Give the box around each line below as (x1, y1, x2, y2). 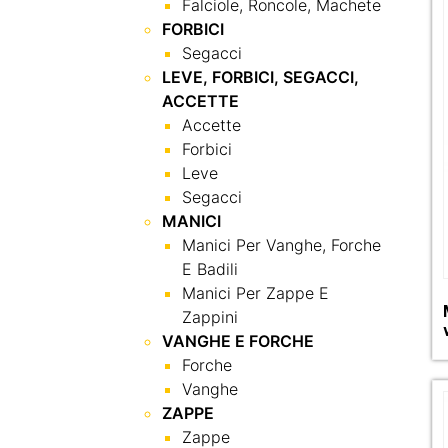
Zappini (182, 307, 238, 327)
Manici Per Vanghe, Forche (182, 235, 381, 255)
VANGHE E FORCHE (162, 331, 314, 351)
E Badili (182, 259, 238, 279)
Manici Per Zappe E (182, 283, 329, 303)
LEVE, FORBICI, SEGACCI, (162, 67, 359, 87)
